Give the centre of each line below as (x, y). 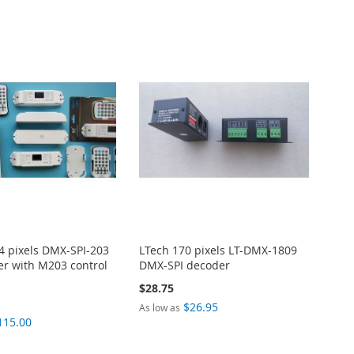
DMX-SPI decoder (185, 265)
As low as (160, 308)
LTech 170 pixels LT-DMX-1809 (218, 250)
